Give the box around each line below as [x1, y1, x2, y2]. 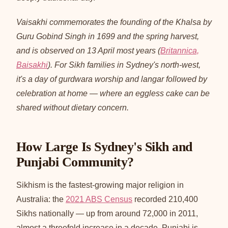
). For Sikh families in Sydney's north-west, [48, 60, 201, 69]
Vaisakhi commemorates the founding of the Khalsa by [16, 17, 212, 26]
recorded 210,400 [132, 194, 198, 204]
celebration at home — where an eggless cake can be [16, 89, 210, 98]
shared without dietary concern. [16, 103, 129, 112]
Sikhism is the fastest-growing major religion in [16, 180, 184, 189]
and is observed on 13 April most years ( [16, 46, 160, 55]
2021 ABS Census [66, 194, 132, 204]
